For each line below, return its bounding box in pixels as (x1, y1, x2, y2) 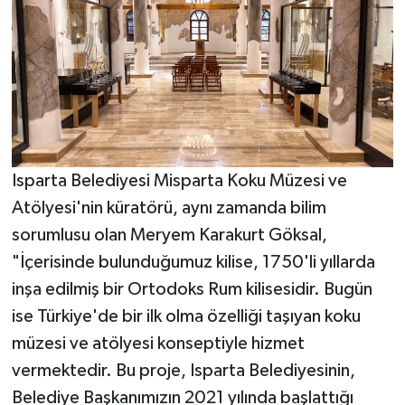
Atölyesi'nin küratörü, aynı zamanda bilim (11, 199, 326, 218)
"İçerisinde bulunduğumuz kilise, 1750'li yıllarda (11, 253, 375, 272)
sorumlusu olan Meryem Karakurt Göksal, (11, 226, 327, 245)
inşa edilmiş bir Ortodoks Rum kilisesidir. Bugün (11, 280, 372, 299)
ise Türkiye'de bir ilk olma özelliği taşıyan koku (11, 307, 361, 326)
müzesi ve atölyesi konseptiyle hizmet (11, 334, 305, 353)
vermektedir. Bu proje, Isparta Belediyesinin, (11, 362, 355, 381)
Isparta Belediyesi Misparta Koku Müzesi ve (11, 172, 347, 191)
